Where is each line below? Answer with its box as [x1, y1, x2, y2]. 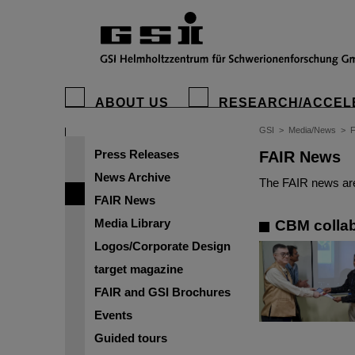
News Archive [94, 170, 170, 184]
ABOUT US [95, 96, 169, 109]
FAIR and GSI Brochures [94, 285, 231, 299]
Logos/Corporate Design [94, 239, 231, 253]
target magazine [94, 262, 183, 276]
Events [94, 308, 132, 322]
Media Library [94, 216, 170, 230]
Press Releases [94, 147, 179, 161]
